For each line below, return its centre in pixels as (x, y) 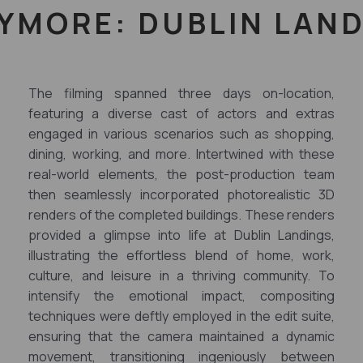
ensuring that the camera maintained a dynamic (181, 336)
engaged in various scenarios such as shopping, (181, 134)
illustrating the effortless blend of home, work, (181, 255)
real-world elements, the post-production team (181, 174)
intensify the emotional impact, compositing (181, 296)
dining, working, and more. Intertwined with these (181, 154)
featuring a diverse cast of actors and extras (181, 113)
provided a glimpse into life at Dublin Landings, (181, 235)
